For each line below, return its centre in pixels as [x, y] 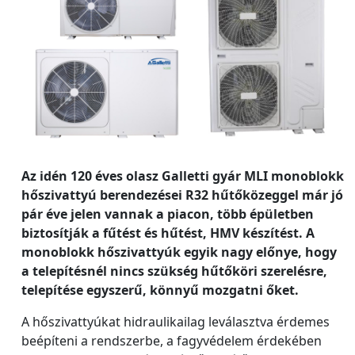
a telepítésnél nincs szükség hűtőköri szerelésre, [174, 271]
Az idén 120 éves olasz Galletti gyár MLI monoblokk [183, 176]
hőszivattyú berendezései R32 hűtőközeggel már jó [182, 195]
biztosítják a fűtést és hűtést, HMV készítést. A [168, 233]
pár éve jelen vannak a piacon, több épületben [168, 214]
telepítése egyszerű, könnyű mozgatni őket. [160, 290]
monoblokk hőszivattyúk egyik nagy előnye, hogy [179, 252]
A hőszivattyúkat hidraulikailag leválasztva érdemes [176, 321]
